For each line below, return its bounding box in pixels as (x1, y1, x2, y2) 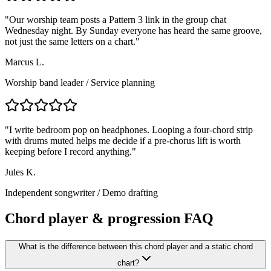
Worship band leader (5, 77, 83, 88)
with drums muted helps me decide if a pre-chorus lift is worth (5, 135, 241, 146)
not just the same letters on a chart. (5, 36, 135, 47)
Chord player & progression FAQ (5, 210, 214, 226)
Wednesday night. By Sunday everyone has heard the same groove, (5, 25, 262, 36)
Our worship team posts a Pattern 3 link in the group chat (9, 14, 226, 25)
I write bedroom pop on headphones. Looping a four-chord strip (9, 124, 253, 135)
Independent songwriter (5, 187, 95, 198)
